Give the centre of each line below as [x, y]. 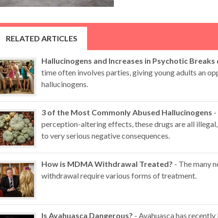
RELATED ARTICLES [42, 38]
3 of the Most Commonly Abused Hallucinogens [127, 112]
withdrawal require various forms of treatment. [119, 175]
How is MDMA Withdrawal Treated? [107, 164]
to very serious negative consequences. [106, 136]
